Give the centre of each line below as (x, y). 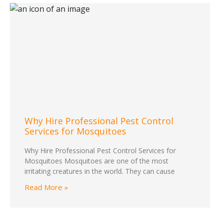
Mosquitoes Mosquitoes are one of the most (96, 161)
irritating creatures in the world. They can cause (100, 171)
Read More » (46, 187)
